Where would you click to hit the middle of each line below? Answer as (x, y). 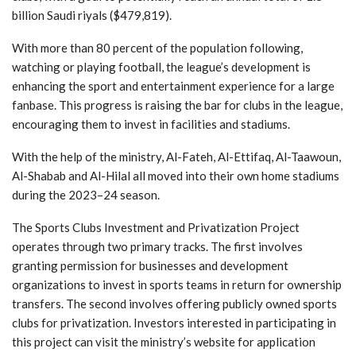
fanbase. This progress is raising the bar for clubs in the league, (177, 105)
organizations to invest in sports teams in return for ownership (177, 284)
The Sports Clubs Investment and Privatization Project (156, 227)
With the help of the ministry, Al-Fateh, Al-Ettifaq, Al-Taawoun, (176, 157)
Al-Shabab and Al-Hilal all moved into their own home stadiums (176, 176)
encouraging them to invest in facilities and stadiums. (151, 124)
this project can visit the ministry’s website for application (164, 342)
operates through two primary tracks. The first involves (157, 246)
